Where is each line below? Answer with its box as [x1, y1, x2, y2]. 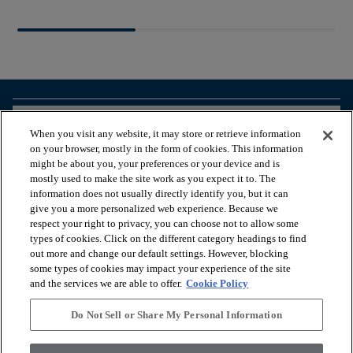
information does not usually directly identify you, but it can [30, 188, 289, 199]
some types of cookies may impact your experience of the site [30, 262, 292, 274]
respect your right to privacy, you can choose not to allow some [30, 217, 299, 229]
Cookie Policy [186, 277, 249, 289]
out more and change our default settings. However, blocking [30, 247, 289, 259]
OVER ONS [13, 273, 77, 287]
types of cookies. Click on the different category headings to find [30, 232, 307, 244]
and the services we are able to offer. [30, 277, 183, 289]
